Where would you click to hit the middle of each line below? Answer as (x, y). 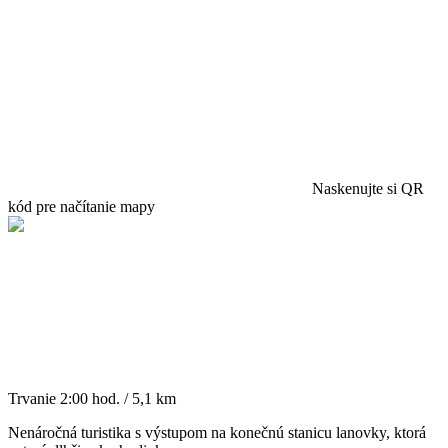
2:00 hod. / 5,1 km (118, 398)
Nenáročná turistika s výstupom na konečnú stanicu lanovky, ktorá (217, 432)
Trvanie (32, 398)
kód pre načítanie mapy (81, 206)
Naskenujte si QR (366, 188)
